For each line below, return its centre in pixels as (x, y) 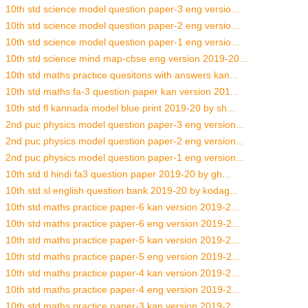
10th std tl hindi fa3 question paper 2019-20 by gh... (118, 174)
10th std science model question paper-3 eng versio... (122, 9)
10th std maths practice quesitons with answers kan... (122, 75)
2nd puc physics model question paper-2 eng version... (125, 141)
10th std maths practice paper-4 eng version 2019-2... (123, 290)
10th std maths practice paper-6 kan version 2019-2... (122, 207)
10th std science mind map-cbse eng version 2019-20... (126, 59)
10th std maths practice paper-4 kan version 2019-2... (122, 273)
